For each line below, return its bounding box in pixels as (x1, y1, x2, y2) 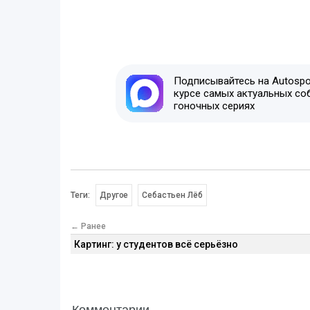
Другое (100, 190, 129, 200)
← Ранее (71, 221, 106, 231)
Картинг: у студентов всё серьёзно (74, 238, 238, 250)
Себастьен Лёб (142, 190, 203, 200)
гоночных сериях (173, 99, 255, 112)
